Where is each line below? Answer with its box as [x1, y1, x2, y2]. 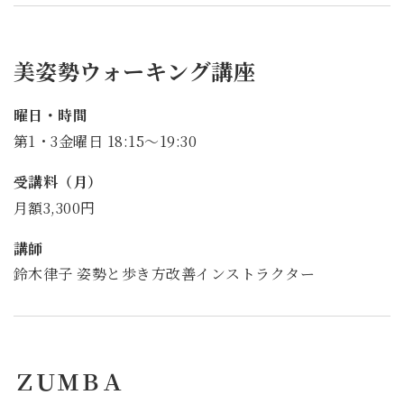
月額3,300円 [14, 197, 96, 218]
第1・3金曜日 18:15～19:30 [14, 130, 197, 151]
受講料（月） [14, 170, 103, 192]
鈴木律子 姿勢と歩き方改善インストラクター [14, 263, 316, 285]
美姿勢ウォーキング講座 [14, 55, 256, 87]
